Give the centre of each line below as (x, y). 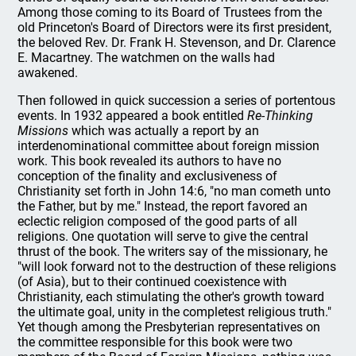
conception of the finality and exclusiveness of (148, 176)
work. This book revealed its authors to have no (150, 161)
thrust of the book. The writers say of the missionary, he (173, 251)
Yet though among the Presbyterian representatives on (169, 327)
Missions (43, 130)
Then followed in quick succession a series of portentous (177, 100)
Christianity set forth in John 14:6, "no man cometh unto (174, 191)
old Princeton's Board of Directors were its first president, (175, 27)
